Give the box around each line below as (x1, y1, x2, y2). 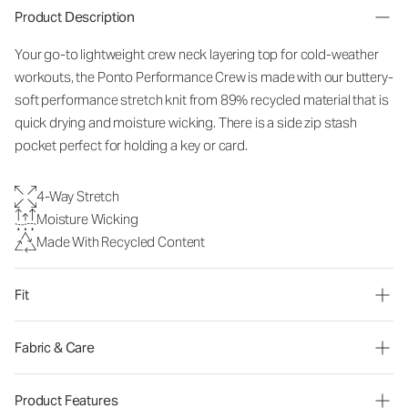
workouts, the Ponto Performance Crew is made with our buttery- (15, 68, 393, 86)
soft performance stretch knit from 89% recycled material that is (15, 91, 389, 108)
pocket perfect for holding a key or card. (15, 137, 248, 154)
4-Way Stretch (36, 188, 120, 205)
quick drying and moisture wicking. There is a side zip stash (15, 114, 358, 131)
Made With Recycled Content (36, 233, 206, 250)
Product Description (15, 8, 136, 25)
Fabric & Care (15, 339, 96, 356)
